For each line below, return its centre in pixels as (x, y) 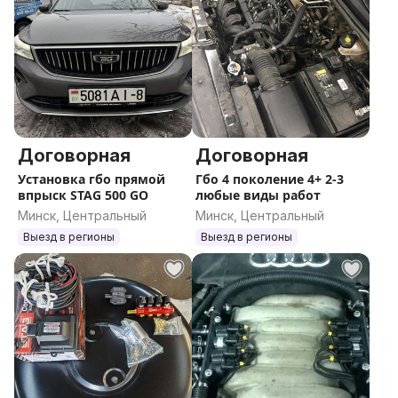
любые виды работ (258, 195)
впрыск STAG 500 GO (83, 195)
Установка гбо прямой (92, 179)
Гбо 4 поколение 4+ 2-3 (270, 179)
